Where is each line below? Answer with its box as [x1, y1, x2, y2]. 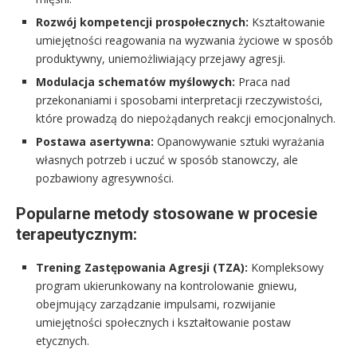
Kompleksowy [248, 260, 324, 276]
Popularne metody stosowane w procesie [16, 204, 317, 224]
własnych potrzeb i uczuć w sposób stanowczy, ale [36, 152, 298, 168]
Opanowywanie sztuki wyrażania [154, 134, 324, 150]
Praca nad [235, 74, 290, 90]
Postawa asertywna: [36, 134, 154, 150]
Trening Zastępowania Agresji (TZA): [36, 260, 248, 276]
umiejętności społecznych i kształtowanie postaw [36, 315, 291, 331]
